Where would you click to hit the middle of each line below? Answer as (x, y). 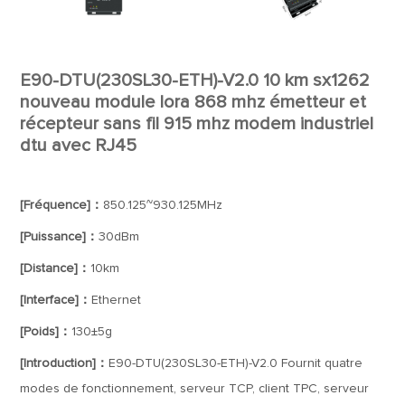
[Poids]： (46, 332)
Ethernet (117, 300)
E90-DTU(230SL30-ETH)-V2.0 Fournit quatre (236, 363)
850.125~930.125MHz (163, 205)
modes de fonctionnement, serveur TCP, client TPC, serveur (195, 389)
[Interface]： (56, 300)
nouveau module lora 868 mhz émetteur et (193, 102)
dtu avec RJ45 (79, 146)
